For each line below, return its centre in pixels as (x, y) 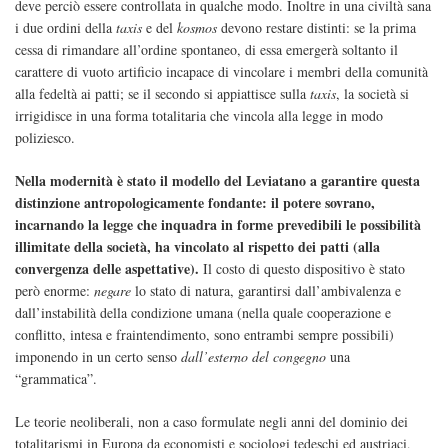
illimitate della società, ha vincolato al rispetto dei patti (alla (197, 247)
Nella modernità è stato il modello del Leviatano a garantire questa (217, 181)
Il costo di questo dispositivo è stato (302, 269)
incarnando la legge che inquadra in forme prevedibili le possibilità (218, 225)
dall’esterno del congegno (255, 357)
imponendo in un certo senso (98, 357)
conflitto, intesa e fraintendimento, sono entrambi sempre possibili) (204, 335)
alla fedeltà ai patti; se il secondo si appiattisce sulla (162, 94)
